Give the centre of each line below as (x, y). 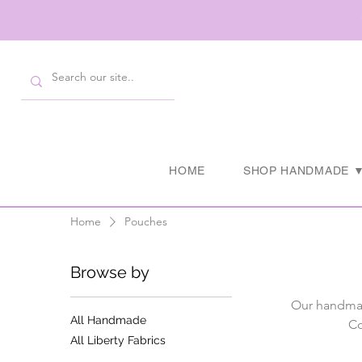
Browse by (110, 272)
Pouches (146, 221)
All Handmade (109, 320)
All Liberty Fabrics (118, 340)
